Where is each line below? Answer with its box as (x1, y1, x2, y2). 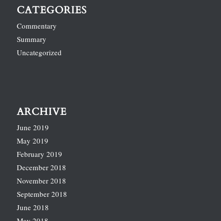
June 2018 (16, 202, 49, 213)
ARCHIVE (16, 105, 67, 119)
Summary (16, 34, 46, 44)
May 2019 (16, 136, 48, 146)
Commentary (16, 20, 57, 31)
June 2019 (16, 122, 49, 133)
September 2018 (16, 189, 67, 199)
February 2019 (16, 149, 62, 159)
